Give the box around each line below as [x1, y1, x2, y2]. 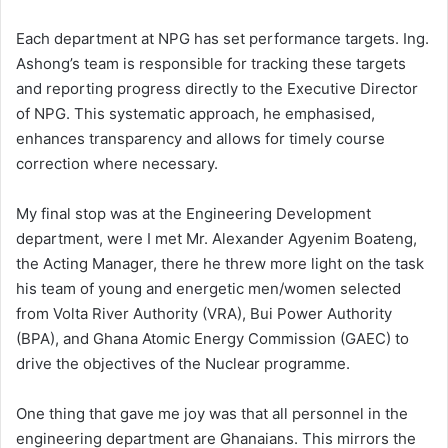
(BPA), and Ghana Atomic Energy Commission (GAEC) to [16, 329, 409, 349]
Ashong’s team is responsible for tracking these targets [16, 54, 406, 74]
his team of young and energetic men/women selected [16, 279, 401, 299]
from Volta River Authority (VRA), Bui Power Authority [16, 304, 392, 324]
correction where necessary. [16, 154, 218, 174]
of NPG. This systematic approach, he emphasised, [16, 104, 375, 124]
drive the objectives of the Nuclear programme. [16, 354, 350, 374]
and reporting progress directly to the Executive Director [16, 79, 418, 99]
